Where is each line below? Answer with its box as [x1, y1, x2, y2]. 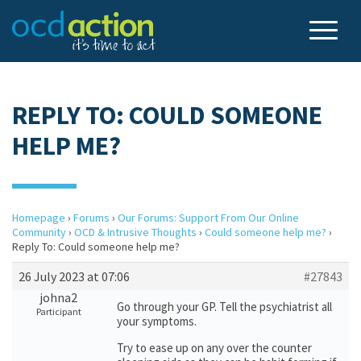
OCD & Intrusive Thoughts [74, 225, 197, 239]
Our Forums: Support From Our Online [118, 210, 299, 225]
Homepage [12, 210, 65, 225]
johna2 [39, 289, 77, 305]
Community [12, 225, 66, 239]
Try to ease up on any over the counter [117, 340, 312, 355]
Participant [35, 305, 81, 317]
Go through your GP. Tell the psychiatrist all [117, 299, 332, 314]
